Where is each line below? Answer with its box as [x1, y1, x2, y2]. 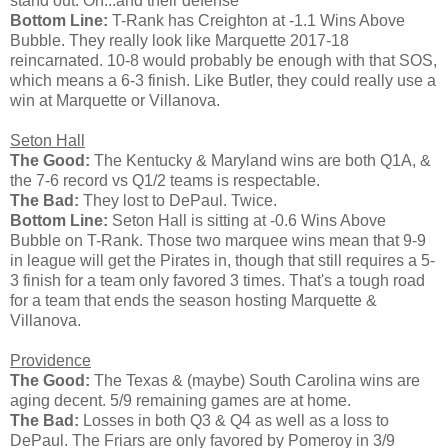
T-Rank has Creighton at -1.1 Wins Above [108, 11, 405, 29]
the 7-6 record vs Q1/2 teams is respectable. [10, 171, 320, 189]
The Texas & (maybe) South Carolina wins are [90, 371, 420, 389]
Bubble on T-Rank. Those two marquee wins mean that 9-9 [10, 231, 426, 249]
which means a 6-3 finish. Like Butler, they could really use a [10, 71, 436, 89]
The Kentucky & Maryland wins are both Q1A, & [90, 151, 431, 169]
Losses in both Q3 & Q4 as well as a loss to [79, 411, 389, 429]
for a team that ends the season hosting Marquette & [10, 291, 377, 309]
